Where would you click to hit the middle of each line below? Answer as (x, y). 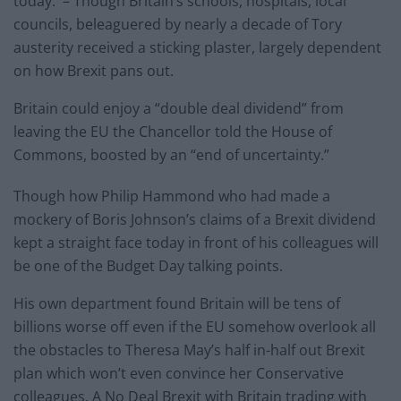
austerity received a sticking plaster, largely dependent (197, 47)
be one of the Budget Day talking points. (148, 265)
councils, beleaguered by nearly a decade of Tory (178, 24)
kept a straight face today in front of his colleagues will (196, 242)
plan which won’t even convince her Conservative (179, 373)
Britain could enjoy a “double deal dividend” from (179, 108)
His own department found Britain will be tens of (177, 303)
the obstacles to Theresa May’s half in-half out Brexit (189, 350)
